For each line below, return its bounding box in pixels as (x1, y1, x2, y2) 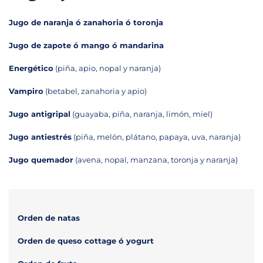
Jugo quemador (9, 155, 73, 165)
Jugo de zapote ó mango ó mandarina (9, 41, 164, 50)
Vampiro (9, 86, 43, 96)
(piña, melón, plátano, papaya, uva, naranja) (72, 132, 241, 142)
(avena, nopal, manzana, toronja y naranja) (73, 155, 238, 165)
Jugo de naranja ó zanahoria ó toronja (9, 18, 163, 28)
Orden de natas (18, 213, 80, 223)
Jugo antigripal (9, 109, 70, 119)
